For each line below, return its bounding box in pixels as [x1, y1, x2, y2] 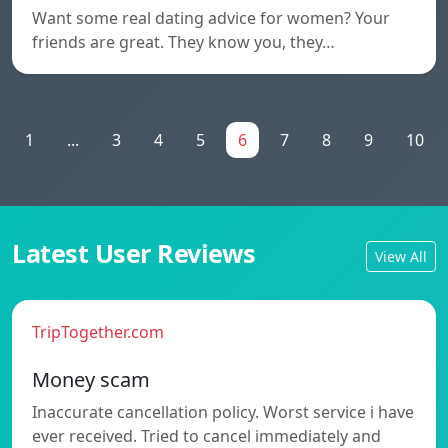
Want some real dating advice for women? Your [32, 6, 390, 29]
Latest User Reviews [12, 235, 256, 270]
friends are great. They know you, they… [32, 30, 335, 53]
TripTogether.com [32, 320, 164, 343]
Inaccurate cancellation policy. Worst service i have [32, 400, 414, 423]
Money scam [32, 365, 150, 393]
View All [375, 247, 427, 267]
